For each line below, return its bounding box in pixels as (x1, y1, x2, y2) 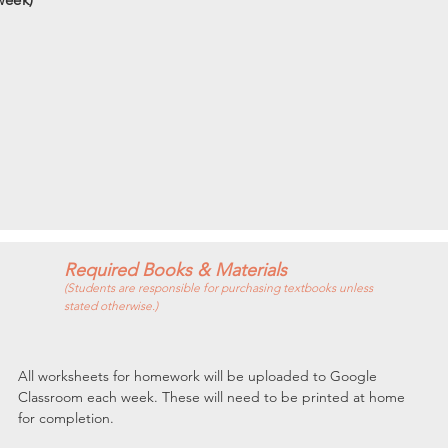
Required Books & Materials (64, 259, 288, 281)
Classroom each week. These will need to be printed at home (18, 388, 410, 406)
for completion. (18, 409, 115, 427)
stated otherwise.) (64, 298, 159, 313)
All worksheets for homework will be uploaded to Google (18, 367, 382, 385)
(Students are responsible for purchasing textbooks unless (64, 280, 374, 295)
